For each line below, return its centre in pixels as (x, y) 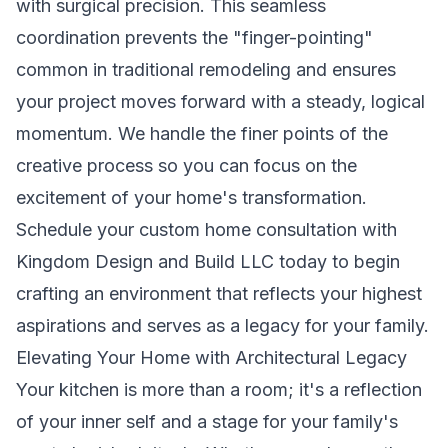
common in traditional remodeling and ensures (206, 69)
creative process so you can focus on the (186, 165)
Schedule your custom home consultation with (206, 229)
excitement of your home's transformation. (191, 197)
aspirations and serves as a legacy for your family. (222, 325)
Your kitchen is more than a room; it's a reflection (219, 389)
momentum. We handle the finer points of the (202, 133)
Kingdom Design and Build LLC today (171, 261)
